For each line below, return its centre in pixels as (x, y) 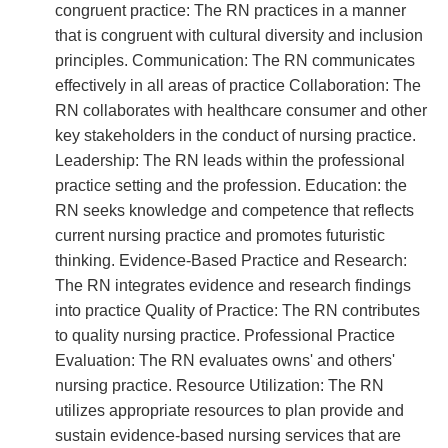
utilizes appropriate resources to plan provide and (229, 410)
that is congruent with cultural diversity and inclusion (239, 35)
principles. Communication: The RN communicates (235, 60)
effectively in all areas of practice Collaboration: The (238, 85)
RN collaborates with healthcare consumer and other (241, 110)
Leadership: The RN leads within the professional (230, 160)
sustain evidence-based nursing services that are (228, 435)
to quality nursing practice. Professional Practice (225, 335)
